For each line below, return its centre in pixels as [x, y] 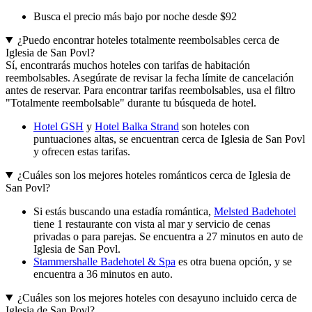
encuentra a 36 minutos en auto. [103, 274]
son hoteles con [214, 126]
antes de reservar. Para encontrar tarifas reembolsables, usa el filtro [150, 90]
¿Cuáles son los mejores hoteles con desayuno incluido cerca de [157, 297]
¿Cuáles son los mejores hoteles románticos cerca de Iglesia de [154, 175]
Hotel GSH [58, 126]
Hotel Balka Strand [137, 126]
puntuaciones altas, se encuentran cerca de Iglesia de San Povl [169, 139]
